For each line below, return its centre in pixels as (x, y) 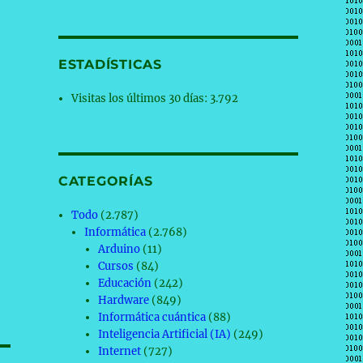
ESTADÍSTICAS (110, 64)
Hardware (123, 300)
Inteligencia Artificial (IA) (164, 334)
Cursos (115, 266)
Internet (119, 351)
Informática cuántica (152, 317)
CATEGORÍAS (105, 181)
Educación (124, 283)
